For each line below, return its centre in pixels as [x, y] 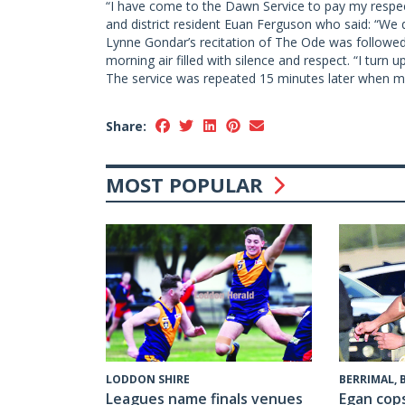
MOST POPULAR [187, 184]
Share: [126, 126]
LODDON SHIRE [148, 379]
